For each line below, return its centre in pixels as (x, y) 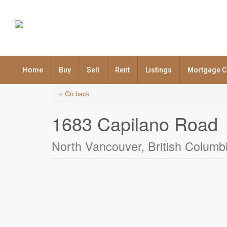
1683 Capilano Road (135, 123)
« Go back (74, 93)
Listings (159, 70)
